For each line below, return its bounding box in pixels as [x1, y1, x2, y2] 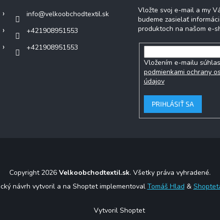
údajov [143, 76, 165, 86]
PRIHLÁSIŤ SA [151, 99, 194, 108]
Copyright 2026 [9, 167, 59, 177]
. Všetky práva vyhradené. [130, 167, 211, 177]
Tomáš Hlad [147, 182, 185, 192]
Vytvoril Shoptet [94, 206, 145, 216]
